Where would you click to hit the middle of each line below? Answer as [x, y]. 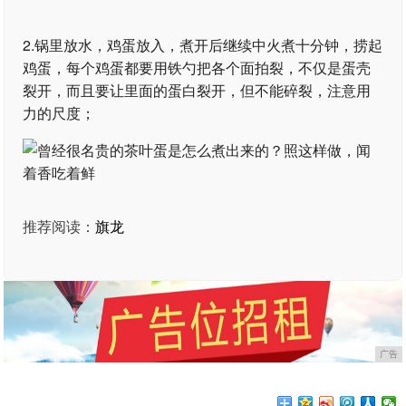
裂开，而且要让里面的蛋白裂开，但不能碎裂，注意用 [197, 90]
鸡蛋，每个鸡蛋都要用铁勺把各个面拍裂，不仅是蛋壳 [197, 68]
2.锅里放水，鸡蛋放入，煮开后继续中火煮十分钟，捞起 [203, 45]
